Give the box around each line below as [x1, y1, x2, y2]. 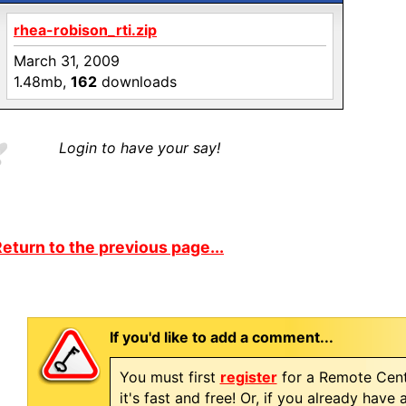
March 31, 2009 [14, 52, 120, 70]
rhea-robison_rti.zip [14, 21, 157, 39]
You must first [119, 368, 220, 386]
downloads [97, 72, 177, 91]
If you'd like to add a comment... [109, 328, 333, 346]
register [219, 368, 277, 386]
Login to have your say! [59, 139, 220, 157]
